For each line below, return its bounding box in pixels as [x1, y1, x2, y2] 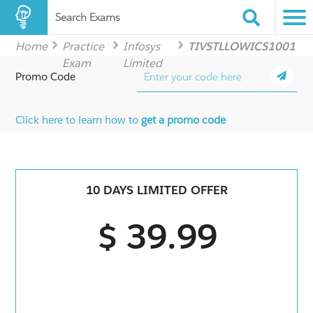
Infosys [123, 39, 161, 54]
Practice [62, 39, 105, 54]
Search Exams [55, 10, 119, 24]
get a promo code [141, 113, 226, 126]
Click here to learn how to [15, 113, 142, 126]
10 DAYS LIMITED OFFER [85, 182, 228, 198]
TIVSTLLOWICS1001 [187, 39, 296, 54]
